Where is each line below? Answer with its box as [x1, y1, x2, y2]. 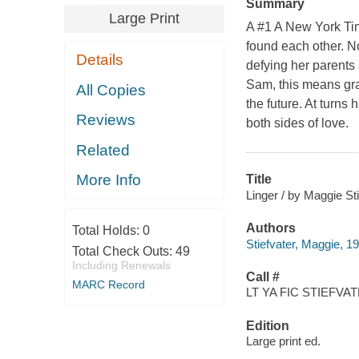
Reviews [76, 111, 136, 129]
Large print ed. [245, 334, 321, 349]
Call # [245, 269, 280, 284]
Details [76, 51, 124, 69]
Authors [245, 221, 296, 236]
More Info [76, 171, 142, 189]
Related [76, 141, 131, 159]
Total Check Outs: [71, 244, 175, 258]
